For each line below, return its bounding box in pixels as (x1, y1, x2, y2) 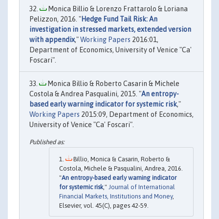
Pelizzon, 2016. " (29, 15, 81, 23)
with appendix (29, 35, 75, 44)
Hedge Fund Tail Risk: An (81, 15, 157, 23)
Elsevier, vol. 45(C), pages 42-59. (59, 202, 149, 210)
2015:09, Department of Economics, (80, 110, 194, 118)
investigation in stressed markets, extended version (29, 25, 191, 33)
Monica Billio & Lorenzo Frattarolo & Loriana (46, 4, 188, 13)
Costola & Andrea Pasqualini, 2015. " (29, 89, 141, 98)
